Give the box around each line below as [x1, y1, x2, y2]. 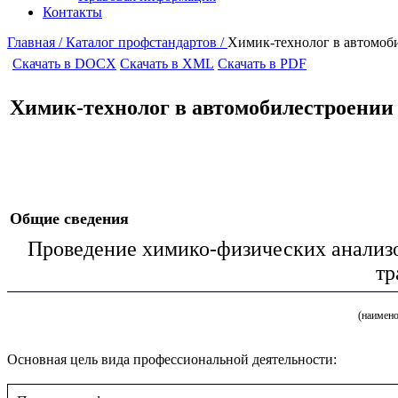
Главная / [7, 35, 66, 50]
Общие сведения [10, 210, 129, 227]
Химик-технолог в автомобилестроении [10, 95, 394, 119]
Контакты [43, 4, 102, 20]
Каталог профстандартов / [66, 35, 227, 50]
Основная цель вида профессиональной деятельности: [7, 352, 337, 367]
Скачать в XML [120, 56, 214, 71]
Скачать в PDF [218, 56, 306, 71]
